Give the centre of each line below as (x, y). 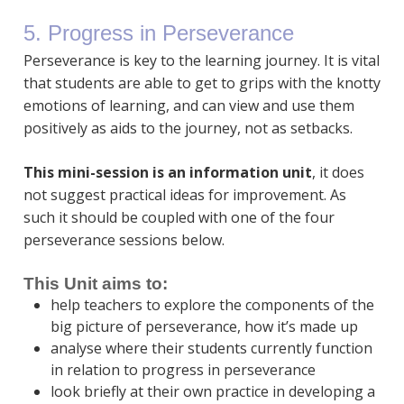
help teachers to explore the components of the (212, 305)
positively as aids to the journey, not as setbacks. (188, 129)
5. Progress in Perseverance (158, 33)
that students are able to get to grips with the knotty (202, 83)
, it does (338, 173)
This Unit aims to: (95, 284)
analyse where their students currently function (211, 349)
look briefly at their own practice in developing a (212, 392)
